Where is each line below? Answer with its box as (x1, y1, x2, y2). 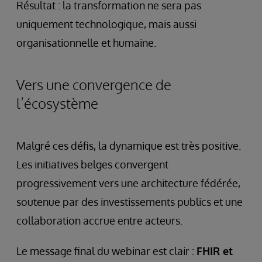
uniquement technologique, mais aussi (16, 17, 196, 30)
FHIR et (196, 244, 233, 257)
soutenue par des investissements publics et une (16, 195, 243, 208)
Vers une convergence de (16, 75, 171, 94)
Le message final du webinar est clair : (16, 244, 196, 257)
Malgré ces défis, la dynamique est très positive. (16, 139, 241, 152)
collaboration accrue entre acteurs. (16, 213, 182, 227)
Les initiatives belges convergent (16, 157, 168, 171)
